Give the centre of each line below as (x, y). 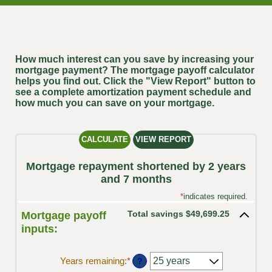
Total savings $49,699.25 (178, 214)
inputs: (39, 229)
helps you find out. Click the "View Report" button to (135, 81)
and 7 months (136, 179)
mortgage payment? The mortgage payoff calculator (135, 70)
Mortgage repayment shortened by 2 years (136, 167)
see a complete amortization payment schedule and (133, 92)
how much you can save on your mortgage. (115, 103)
